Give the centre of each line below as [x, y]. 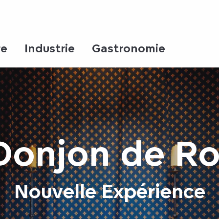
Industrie [50, 48]
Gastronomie [129, 48]
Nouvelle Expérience [109, 190]
